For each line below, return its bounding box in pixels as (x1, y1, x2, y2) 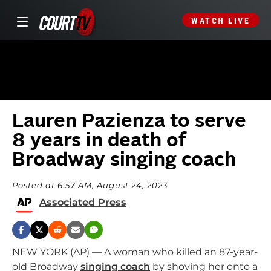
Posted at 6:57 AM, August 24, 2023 (12, 181, 168, 190)
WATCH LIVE (191, 16, 250, 25)
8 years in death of (12, 132, 186, 151)
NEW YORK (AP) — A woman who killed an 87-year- (12, 246, 258, 258)
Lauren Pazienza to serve (12, 113, 246, 132)
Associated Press (39, 197, 126, 208)
